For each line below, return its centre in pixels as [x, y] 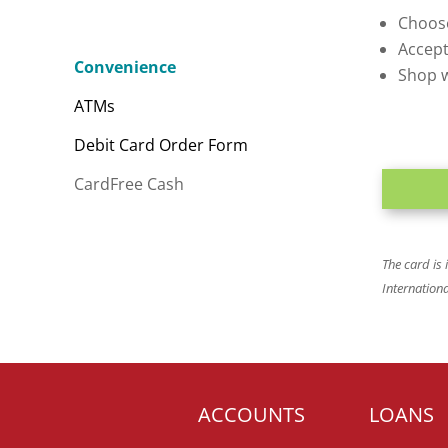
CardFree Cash [128, 184]
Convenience [124, 67]
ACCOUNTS [251, 415]
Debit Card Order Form [160, 145]
